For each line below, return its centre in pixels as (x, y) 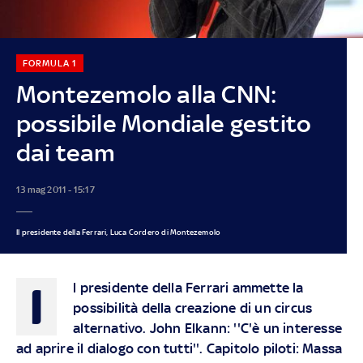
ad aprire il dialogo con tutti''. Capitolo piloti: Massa (179, 348)
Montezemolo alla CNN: (147, 94)
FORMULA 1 (49, 63)
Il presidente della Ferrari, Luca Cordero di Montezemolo (118, 232)
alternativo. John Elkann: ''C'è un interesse (207, 328)
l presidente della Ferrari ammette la (188, 287)
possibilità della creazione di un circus (193, 307)
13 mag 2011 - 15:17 (55, 189)
